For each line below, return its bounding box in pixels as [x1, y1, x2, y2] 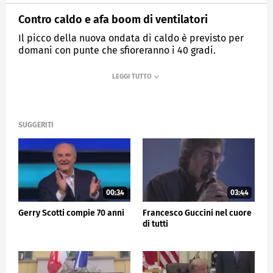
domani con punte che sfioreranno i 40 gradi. [18, 44, 216, 56]
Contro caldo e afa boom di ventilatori [18, 12, 208, 26]
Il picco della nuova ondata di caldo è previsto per [18, 32, 244, 44]
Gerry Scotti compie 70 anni [18, 207, 124, 218]
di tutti [143, 218, 168, 229]
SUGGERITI [18, 121, 54, 130]
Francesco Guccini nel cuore [143, 207, 252, 218]
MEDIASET [31, 75, 61, 83]
